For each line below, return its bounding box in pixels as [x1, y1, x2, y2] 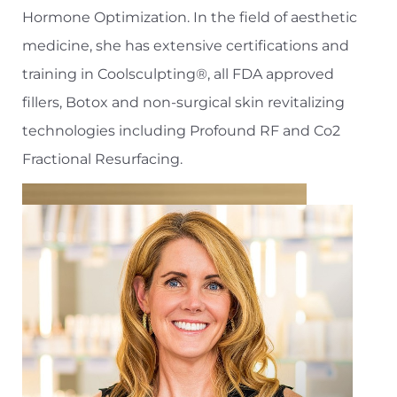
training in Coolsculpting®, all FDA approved [22, 66, 334, 83]
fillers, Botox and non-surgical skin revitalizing [22, 94, 345, 112]
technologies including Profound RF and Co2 [22, 122, 340, 140]
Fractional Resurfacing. [22, 151, 183, 168]
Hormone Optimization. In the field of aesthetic [22, 9, 357, 27]
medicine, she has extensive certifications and [22, 37, 349, 55]
